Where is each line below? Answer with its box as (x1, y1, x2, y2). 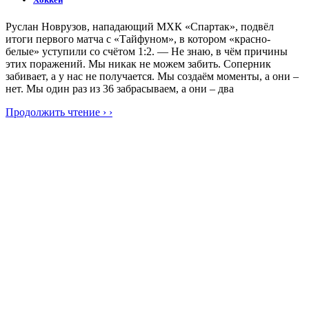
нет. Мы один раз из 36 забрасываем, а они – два (6, 83, 234, 95)
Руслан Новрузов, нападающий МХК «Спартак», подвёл (6, 21, 274, 33)
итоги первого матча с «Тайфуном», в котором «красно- (6, 33, 270, 46)
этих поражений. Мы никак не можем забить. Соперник (6, 58, 271, 70)
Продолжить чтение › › (6, 106, 112, 119)
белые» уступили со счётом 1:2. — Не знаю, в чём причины (6, 46, 288, 58)
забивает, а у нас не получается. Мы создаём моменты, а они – (6, 70, 299, 83)
